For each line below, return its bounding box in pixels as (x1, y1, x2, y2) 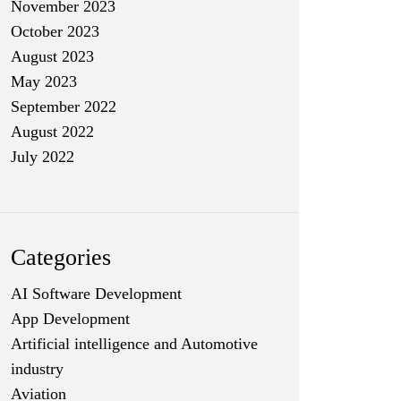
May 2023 (11, 73, 77, 90)
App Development (11, 310, 130, 328)
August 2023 (11, 47, 94, 65)
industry (11, 360, 64, 378)
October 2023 (11, 22, 99, 40)
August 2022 (11, 123, 94, 141)
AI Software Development (11, 285, 182, 303)
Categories (11, 244, 111, 270)
